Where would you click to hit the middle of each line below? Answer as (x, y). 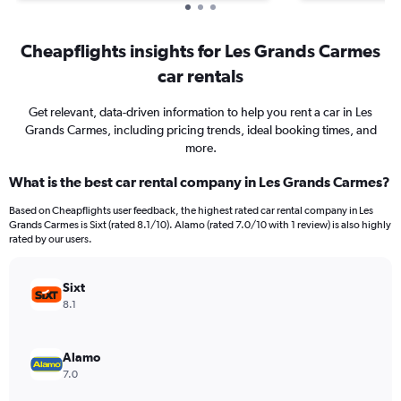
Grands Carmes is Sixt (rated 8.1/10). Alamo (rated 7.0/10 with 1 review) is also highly (200, 225)
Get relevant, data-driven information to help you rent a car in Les (200, 112)
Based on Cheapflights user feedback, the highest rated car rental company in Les (191, 210)
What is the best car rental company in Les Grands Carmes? (200, 182)
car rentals (200, 76)
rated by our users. (51, 239)
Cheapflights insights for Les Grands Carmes (200, 51)
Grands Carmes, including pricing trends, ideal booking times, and (200, 130)
